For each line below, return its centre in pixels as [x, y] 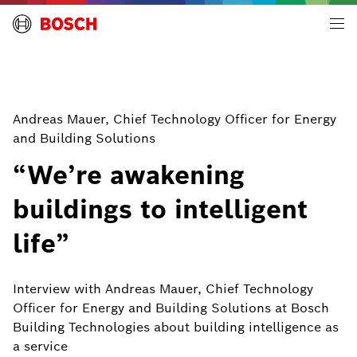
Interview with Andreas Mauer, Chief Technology [163, 289]
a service [40, 346]
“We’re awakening [129, 175]
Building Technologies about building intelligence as [176, 327]
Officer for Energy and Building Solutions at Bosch [171, 308]
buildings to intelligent [160, 209]
